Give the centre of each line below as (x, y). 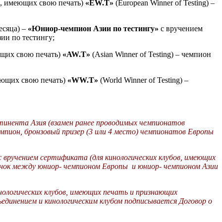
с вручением (181, 29)
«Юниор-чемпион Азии (69, 29)
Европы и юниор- (132, 166)
